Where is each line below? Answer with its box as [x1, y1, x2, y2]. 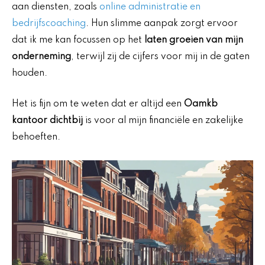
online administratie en [99, 2, 201, 12]
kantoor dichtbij [12, 116, 83, 126]
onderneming [12, 51, 71, 62]
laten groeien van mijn [144, 35, 243, 45]
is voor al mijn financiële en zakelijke [83, 116, 243, 126]
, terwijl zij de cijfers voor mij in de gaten [71, 51, 250, 62]
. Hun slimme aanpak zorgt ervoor [86, 18, 238, 28]
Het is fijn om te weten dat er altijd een [12, 99, 184, 109]
